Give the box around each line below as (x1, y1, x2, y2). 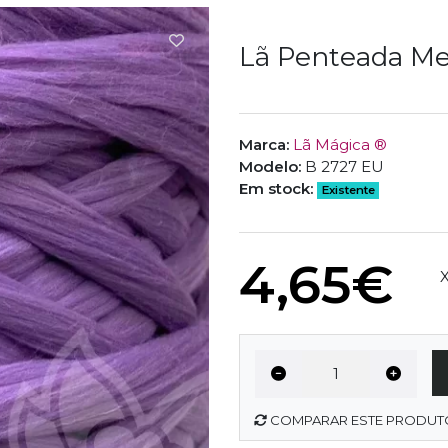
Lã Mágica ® (293, 135, 387, 155)
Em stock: (239, 179, 313, 199)
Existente (321, 183, 375, 198)
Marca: (239, 135, 289, 155)
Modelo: (239, 157, 301, 177)
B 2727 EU (305, 157, 384, 177)
